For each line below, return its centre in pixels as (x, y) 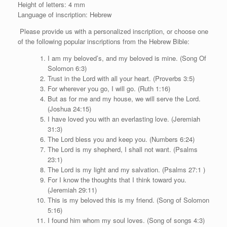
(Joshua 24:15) (69, 109)
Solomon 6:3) (67, 68)
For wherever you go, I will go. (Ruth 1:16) (109, 88)
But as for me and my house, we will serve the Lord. (124, 99)
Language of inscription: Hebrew (65, 14)
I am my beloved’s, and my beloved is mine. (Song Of (127, 58)
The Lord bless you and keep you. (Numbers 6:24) (121, 139)
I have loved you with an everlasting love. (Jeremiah (124, 119)
